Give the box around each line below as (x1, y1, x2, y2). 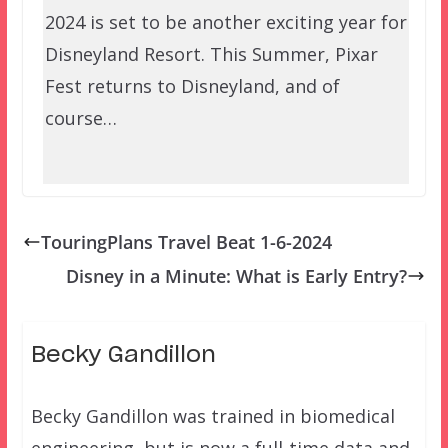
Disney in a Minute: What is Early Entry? (66, 264, 408, 289)
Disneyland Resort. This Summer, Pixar (44, 41, 378, 66)
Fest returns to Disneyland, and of (44, 73, 340, 98)
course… (44, 105, 117, 130)
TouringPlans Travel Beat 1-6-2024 (40, 230, 332, 255)
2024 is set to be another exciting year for (44, 9, 407, 34)
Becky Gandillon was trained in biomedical (30, 404, 395, 429)
